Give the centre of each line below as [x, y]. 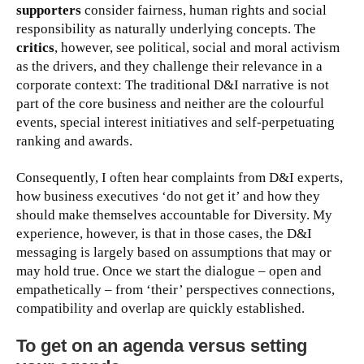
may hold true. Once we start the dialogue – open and [169, 271]
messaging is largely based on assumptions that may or [174, 253]
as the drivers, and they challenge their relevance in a [169, 67]
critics [35, 48]
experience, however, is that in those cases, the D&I [164, 234]
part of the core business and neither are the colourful [170, 104]
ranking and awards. [74, 141]
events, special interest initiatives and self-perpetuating [175, 123]
